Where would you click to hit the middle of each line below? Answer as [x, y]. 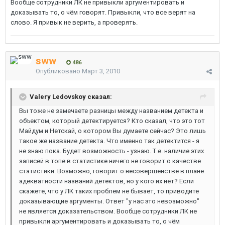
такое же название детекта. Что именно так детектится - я [109, 141]
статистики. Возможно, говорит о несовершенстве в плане [111, 171]
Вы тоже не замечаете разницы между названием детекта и [111, 111]
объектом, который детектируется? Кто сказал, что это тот [112, 121]
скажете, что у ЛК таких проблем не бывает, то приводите [109, 191]
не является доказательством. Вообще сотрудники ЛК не [108, 211]
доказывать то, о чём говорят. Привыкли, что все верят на [103, 12]
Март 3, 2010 [101, 71]
